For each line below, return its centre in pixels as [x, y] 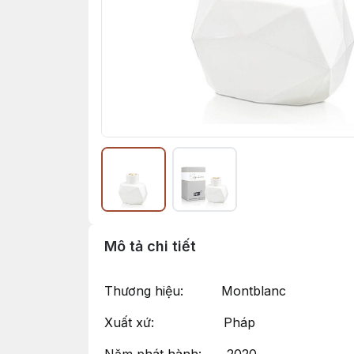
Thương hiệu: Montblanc [195, 291]
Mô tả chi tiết [150, 246]
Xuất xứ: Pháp [180, 322]
